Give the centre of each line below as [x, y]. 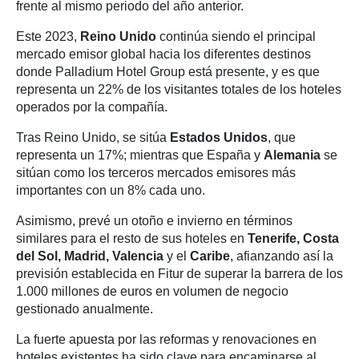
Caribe [210, 256]
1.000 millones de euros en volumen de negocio [152, 292]
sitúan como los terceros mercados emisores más [156, 173]
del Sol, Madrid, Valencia [90, 256]
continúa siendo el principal [236, 37]
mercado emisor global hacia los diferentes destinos [163, 54]
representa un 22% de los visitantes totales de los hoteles [179, 90]
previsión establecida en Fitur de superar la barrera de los [179, 274]
